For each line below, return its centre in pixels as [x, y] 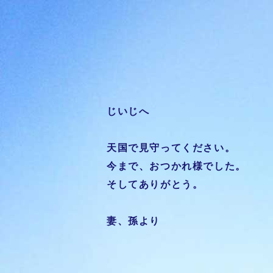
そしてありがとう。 [155, 184]
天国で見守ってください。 [171, 148]
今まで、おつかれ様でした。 [176, 166]
